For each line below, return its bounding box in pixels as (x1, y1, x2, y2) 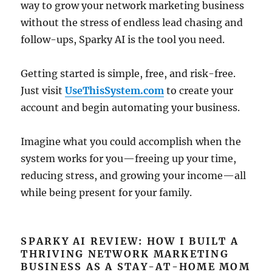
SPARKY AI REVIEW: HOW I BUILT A (21, 235, 239, 247)
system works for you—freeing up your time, (21, 152, 237, 165)
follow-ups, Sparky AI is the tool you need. (21, 33, 225, 46)
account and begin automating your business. (21, 101, 240, 114)
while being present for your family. (21, 186, 192, 199)
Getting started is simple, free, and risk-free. (21, 67, 236, 80)
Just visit (21, 84, 66, 97)
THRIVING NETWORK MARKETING (21, 248, 229, 260)
